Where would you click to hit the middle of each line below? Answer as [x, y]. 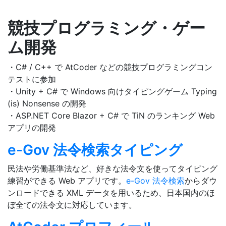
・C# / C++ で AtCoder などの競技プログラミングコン [110, 67]
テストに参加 [32, 79]
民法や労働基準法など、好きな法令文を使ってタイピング [112, 169]
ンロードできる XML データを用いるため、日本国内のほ [111, 193]
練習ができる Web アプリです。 [67, 181]
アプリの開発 [32, 128]
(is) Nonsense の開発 [47, 104]
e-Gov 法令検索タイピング [95, 150]
